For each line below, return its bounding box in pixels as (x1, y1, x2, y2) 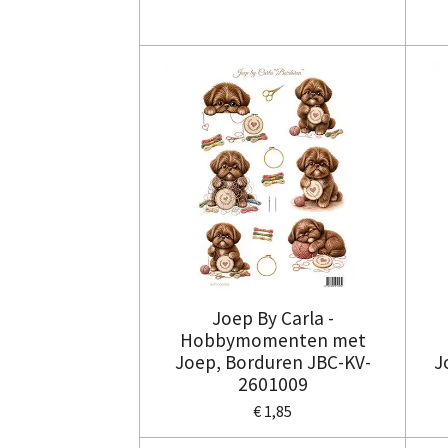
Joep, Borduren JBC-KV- (174, 349, 371, 374)
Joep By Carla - (211, 305, 334, 330)
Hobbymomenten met (179, 327, 366, 352)
